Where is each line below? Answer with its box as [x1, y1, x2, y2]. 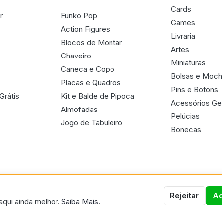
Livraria [171, 31, 196, 41]
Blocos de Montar [60, 37, 122, 47]
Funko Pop [60, 10, 97, 20]
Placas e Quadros [60, 77, 121, 87]
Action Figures [60, 24, 110, 34]
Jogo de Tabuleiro [60, 117, 122, 127]
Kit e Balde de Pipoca [60, 91, 134, 101]
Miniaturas [171, 57, 206, 67]
